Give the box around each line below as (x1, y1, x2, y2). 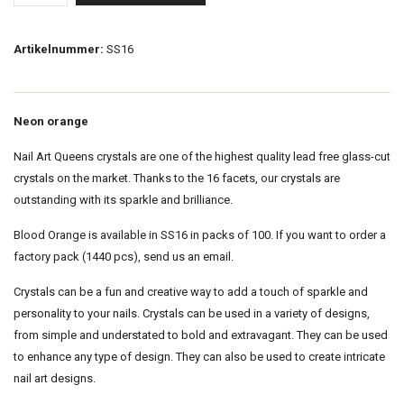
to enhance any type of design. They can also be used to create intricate (14, 349, 385, 363)
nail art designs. (14, 371, 96, 385)
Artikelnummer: (14, 41, 104, 56)
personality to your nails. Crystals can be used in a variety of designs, (14, 306, 370, 320)
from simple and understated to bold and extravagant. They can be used (14, 327, 388, 342)
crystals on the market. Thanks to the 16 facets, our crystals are (14, 170, 340, 185)
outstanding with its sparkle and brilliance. (14, 192, 235, 207)
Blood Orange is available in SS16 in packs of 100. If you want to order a (14, 227, 386, 242)
